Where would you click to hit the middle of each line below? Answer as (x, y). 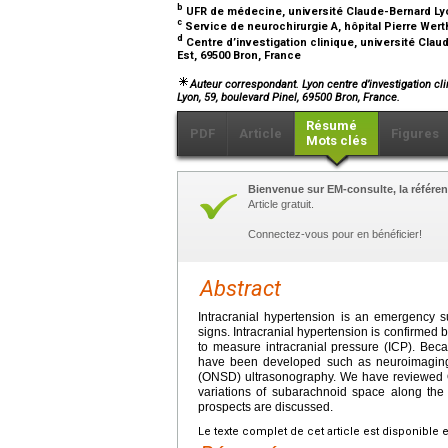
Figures (415, 134)
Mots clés (336, 141)
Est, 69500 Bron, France (240, 55)
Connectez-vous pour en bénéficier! (335, 234)
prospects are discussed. (265, 407)
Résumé (331, 126)
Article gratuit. (281, 204)
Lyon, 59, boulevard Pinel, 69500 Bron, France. (288, 98)
